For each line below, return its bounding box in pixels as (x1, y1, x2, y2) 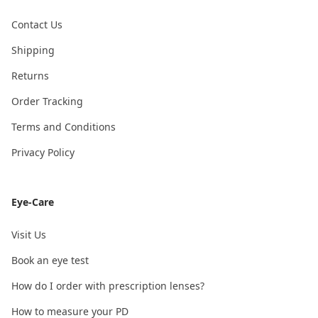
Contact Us (11, 17, 62, 31)
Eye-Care (11, 194, 54, 209)
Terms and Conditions (11, 119, 116, 133)
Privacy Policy (11, 145, 75, 159)
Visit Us (11, 227, 46, 241)
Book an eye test (11, 253, 89, 267)
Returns (11, 68, 49, 82)
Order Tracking (11, 94, 83, 108)
